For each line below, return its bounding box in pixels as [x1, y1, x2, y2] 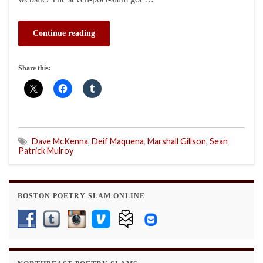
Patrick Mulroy [18, 145, 73, 156]
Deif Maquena [92, 136, 144, 146]
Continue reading [33, 28, 95, 38]
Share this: [18, 63, 51, 72]
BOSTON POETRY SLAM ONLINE [18, 191, 145, 200]
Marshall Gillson [147, 136, 206, 146]
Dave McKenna [32, 136, 88, 146]
